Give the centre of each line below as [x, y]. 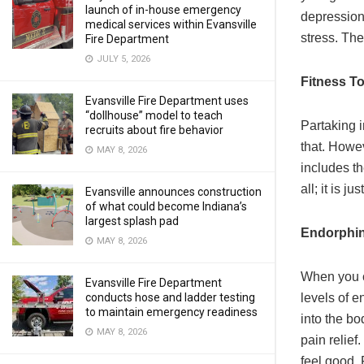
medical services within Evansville [171, 24]
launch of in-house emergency [163, 10]
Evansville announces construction [173, 192]
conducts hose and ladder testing [170, 297]
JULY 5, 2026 [122, 59]
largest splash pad [132, 221]
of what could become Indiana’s [166, 206]
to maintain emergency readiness [171, 312]
